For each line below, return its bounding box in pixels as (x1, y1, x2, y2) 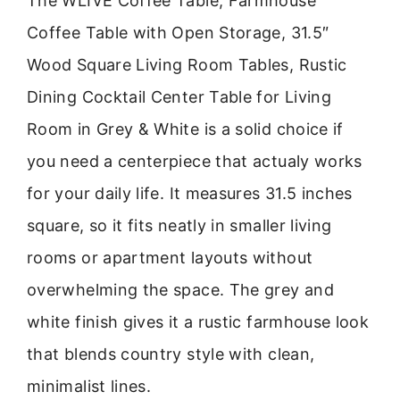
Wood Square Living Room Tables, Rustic (27, 54, 347, 74)
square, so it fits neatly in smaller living (27, 215, 332, 235)
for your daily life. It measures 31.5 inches (27, 183, 353, 203)
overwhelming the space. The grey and (27, 279, 334, 299)
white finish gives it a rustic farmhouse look (27, 312, 370, 331)
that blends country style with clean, (27, 344, 315, 363)
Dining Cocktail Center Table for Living (27, 87, 332, 106)
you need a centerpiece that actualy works (27, 151, 362, 171)
